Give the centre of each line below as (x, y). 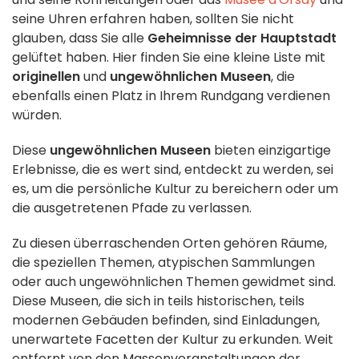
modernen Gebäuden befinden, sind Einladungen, (166, 321)
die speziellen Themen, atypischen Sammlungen (163, 263)
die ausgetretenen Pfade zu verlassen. (132, 208)
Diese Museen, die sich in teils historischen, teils (158, 301)
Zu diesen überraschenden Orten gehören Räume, (169, 244)
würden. (37, 115)
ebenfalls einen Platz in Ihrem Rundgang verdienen (171, 96)
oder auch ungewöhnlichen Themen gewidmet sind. (174, 282)
